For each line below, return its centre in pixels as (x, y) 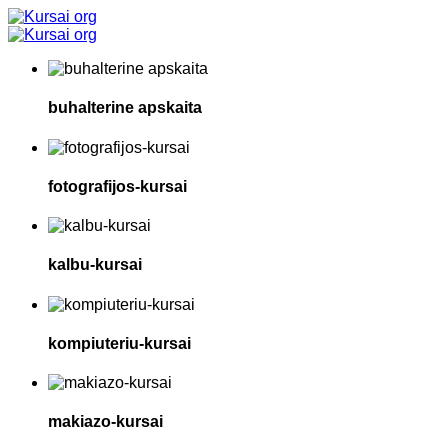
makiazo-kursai (105, 422)
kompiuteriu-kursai (119, 343)
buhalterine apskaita (125, 108)
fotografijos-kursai (117, 186)
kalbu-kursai (95, 265)
